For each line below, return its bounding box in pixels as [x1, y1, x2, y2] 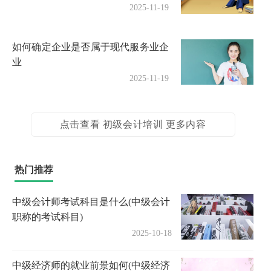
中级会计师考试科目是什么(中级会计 [12, 197, 170, 207]
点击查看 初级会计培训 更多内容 [59, 119, 206, 130]
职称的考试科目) [12, 212, 83, 223]
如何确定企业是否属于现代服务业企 [12, 42, 169, 53]
